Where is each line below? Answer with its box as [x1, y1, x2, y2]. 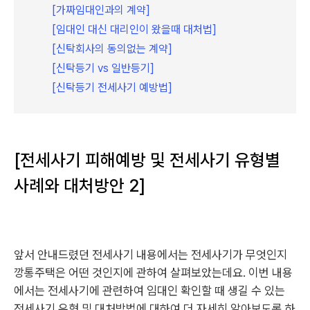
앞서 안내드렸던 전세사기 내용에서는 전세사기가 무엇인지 [14, 248, 287, 262]
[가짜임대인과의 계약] [52, 3, 150, 17]
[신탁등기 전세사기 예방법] [52, 81, 172, 94]
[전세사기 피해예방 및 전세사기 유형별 [14, 149, 280, 170]
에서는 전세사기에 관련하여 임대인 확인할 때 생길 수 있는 [14, 284, 285, 298]
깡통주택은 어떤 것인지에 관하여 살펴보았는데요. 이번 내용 [14, 266, 293, 280]
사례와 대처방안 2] [14, 175, 145, 196]
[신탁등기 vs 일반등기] [52, 62, 154, 75]
